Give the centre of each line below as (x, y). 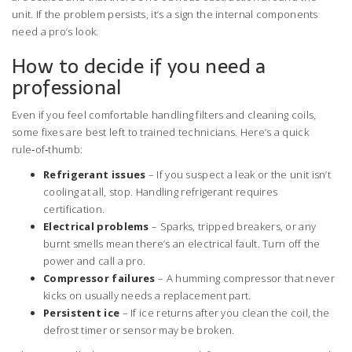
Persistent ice (82, 313)
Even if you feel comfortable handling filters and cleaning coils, (164, 115)
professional (67, 87)
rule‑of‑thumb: (48, 149)
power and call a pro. (95, 261)
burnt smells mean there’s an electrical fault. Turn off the (182, 244)
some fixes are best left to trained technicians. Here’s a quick (160, 132)
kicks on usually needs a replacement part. (147, 295)
